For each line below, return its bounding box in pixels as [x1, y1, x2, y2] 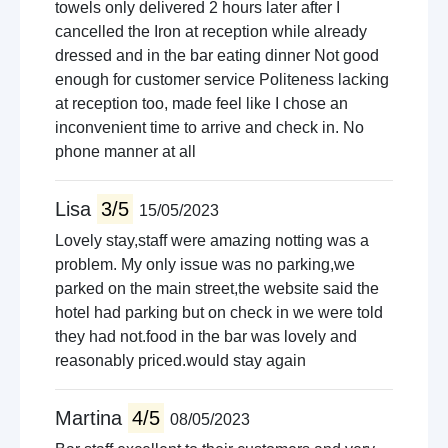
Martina [55, 407, 128, 429]
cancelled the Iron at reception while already [55, 23, 367, 40]
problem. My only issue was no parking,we [55, 256, 355, 273]
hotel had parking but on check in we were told [55, 304, 383, 321]
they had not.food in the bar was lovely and [55, 328, 357, 345]
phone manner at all [55, 143, 196, 160]
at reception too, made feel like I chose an [55, 95, 348, 112]
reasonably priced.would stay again [55, 352, 306, 369]
